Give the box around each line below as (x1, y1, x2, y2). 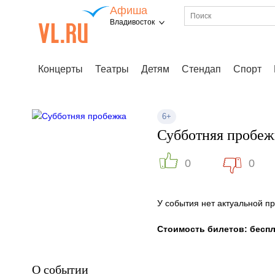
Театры (95, 64, 129, 74)
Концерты (38, 64, 83, 74)
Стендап (182, 64, 221, 74)
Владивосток (110, 18, 155, 26)
